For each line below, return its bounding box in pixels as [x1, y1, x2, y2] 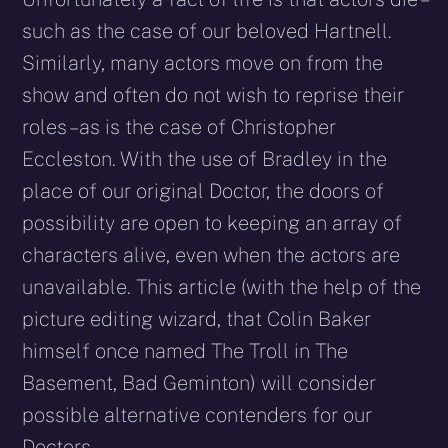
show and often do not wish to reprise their [22, 82, 405, 107]
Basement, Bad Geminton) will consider [22, 370, 377, 395]
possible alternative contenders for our [22, 402, 373, 427]
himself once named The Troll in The [22, 338, 349, 363]
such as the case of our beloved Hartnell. [22, 18, 393, 43]
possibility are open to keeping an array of [22, 210, 403, 235]
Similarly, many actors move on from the [22, 50, 384, 75]
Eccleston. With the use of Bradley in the [22, 146, 388, 171]
